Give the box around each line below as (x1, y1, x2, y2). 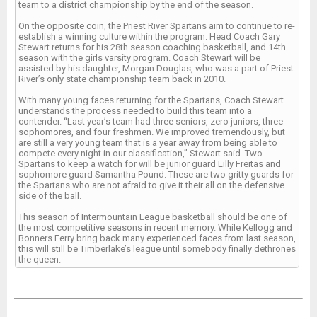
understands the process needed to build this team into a (18, 105, 252, 116)
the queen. (18, 253, 61, 265)
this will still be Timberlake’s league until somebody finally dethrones (18, 243, 296, 254)
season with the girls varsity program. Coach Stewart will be (18, 52, 260, 63)
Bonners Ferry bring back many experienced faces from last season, (18, 232, 296, 243)
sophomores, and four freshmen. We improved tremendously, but (18, 126, 285, 137)
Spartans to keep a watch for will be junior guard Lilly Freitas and (18, 158, 281, 169)
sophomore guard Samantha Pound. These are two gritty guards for (18, 168, 294, 180)
